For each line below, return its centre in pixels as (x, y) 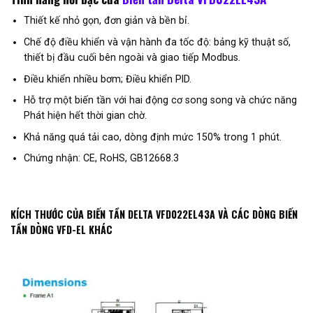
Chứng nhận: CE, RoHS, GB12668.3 (101, 158)
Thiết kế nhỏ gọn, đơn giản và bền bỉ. (106, 21)
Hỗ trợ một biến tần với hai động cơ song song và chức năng (160, 100)
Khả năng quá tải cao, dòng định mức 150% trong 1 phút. (152, 137)
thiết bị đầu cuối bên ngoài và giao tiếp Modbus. (132, 57)
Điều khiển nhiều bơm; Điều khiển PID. (107, 79)
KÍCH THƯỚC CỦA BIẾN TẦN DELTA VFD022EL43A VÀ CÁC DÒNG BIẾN (154, 214)
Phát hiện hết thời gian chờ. (85, 116)
